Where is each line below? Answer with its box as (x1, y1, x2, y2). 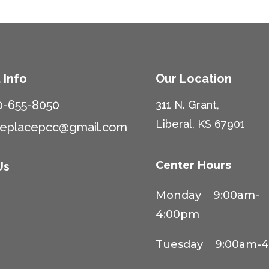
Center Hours (156, 158, 235, 172)
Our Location (156, 71, 232, 86)
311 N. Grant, (156, 98, 220, 112)
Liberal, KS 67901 (156, 118, 246, 131)
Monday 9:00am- (156, 188, 260, 202)
